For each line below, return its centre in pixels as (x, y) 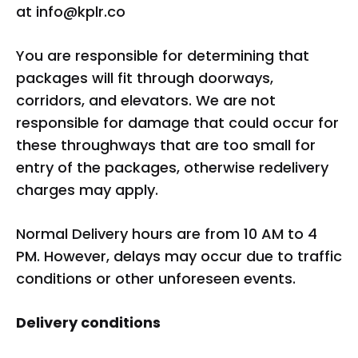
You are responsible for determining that (163, 56)
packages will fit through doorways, (145, 78)
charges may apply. (87, 190)
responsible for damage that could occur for (177, 123)
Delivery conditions (88, 322)
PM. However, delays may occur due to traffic (179, 256)
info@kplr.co (81, 12)
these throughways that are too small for (166, 145)
